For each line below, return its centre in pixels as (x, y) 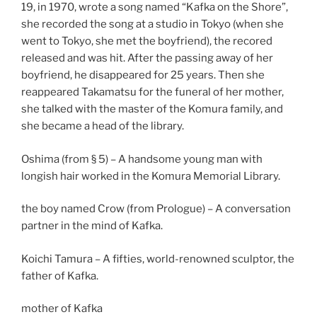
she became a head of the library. (103, 126)
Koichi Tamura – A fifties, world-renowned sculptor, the (158, 259)
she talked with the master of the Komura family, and (152, 109)
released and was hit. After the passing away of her (147, 58)
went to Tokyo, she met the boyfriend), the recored (147, 41)
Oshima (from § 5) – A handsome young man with (142, 159)
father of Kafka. (60, 276)
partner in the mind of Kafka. (92, 226)
